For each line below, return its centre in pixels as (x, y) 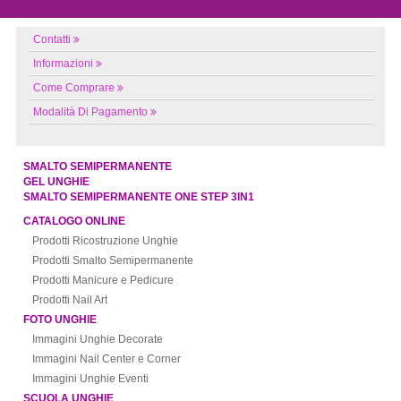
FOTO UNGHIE (60, 320)
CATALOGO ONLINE (75, 222)
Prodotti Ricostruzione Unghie (106, 241)
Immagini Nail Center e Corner (107, 359)
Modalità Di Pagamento (91, 112)
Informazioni (64, 64)
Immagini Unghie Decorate (98, 340)
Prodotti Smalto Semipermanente (113, 261)
